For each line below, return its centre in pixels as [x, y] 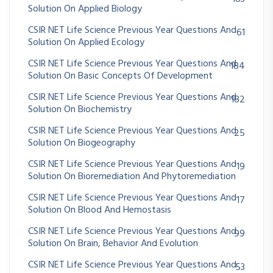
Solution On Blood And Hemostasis [100, 210]
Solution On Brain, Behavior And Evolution [113, 243]
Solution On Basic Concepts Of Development [120, 76]
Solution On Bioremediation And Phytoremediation [132, 176]
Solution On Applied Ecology [86, 42]
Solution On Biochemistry [80, 109]
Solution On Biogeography [82, 143]
